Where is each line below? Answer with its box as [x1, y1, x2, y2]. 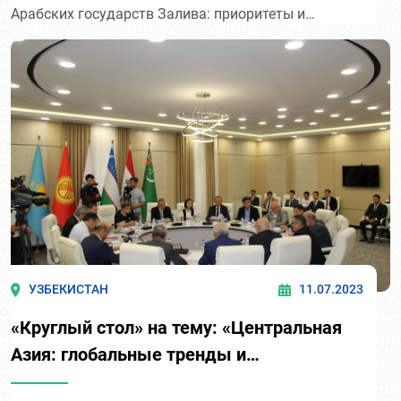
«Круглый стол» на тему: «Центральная [11, 317, 342, 339]
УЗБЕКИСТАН [29, 282, 109, 297]
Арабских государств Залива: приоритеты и [11, 4, 305, 22]
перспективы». [11, 26, 109, 44]
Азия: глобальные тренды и [11, 344, 246, 366]
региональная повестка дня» [11, 371, 252, 393]
